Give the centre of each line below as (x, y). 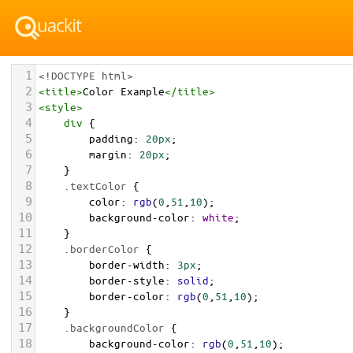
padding (111, 138)
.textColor (95, 186)
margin (108, 154)
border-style (127, 280)
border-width (127, 264)
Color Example (124, 91)
